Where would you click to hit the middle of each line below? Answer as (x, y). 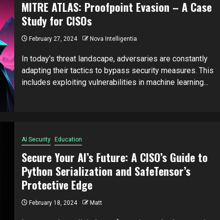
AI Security (36, 140)
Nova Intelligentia (113, 39)
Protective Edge (57, 185)
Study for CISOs (56, 21)
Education (68, 140)
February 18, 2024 (52, 203)
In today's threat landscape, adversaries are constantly (114, 59)
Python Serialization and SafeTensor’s (106, 171)
